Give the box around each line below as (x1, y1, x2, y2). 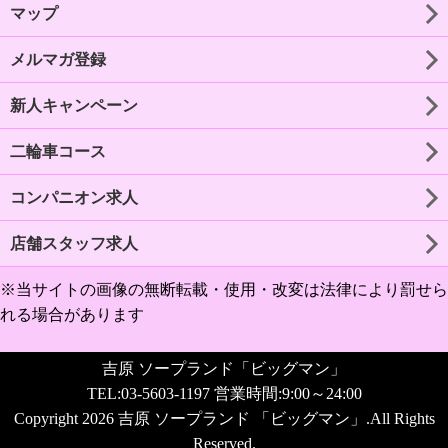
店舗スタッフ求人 (10, 234, 138, 252)
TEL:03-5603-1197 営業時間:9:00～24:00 (86, 384, 362, 402)
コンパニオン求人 (10, 188, 138, 206)
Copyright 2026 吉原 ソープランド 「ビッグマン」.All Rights (13, 409, 435, 427)
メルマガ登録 (10, 50, 106, 68)
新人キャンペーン (10, 96, 138, 114)
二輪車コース (10, 142, 106, 160)
